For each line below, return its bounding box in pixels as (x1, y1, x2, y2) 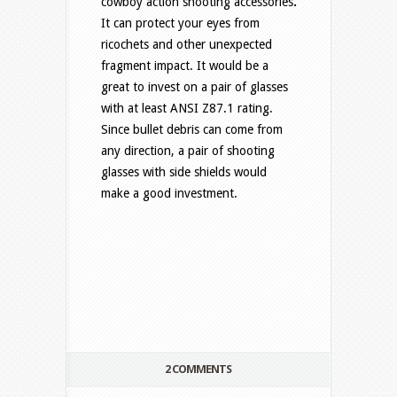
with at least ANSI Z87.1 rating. (101, 101, 273, 116)
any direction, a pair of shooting (101, 144, 275, 159)
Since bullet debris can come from (101, 122, 283, 137)
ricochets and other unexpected (101, 37, 272, 52)
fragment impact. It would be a (101, 58, 269, 74)
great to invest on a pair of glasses (101, 80, 288, 95)
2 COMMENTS (165, 362, 231, 377)
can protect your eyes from (113, 16, 260, 31)
